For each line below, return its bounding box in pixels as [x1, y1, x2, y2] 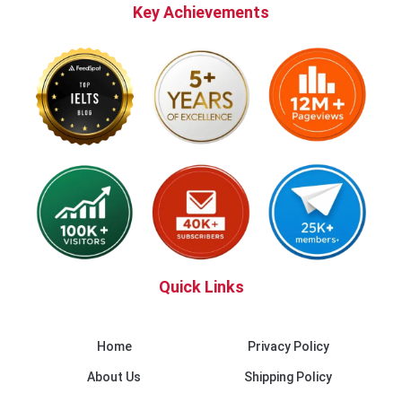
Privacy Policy [247, 339, 329, 354]
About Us [87, 370, 141, 385]
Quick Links [158, 277, 244, 297]
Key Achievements [133, 2, 269, 22]
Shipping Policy [244, 370, 332, 385]
